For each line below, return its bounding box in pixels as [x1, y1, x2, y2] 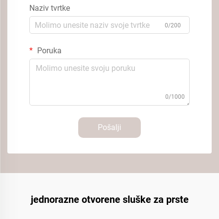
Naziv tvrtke [29, 3, 70, 13]
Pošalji [98, 123, 121, 132]
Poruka [35, 46, 62, 55]
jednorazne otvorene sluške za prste [30, 194, 189, 205]
